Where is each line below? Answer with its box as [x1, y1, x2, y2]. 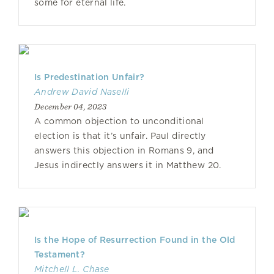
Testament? [34, 250, 86, 259]
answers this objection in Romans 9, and [34, 146, 214, 155]
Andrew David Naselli [34, 87, 130, 97]
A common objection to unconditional [34, 116, 204, 126]
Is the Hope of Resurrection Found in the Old [34, 235, 235, 245]
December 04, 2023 [34, 102, 107, 111]
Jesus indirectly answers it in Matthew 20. [34, 160, 221, 170]
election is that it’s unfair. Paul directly [34, 131, 206, 141]
